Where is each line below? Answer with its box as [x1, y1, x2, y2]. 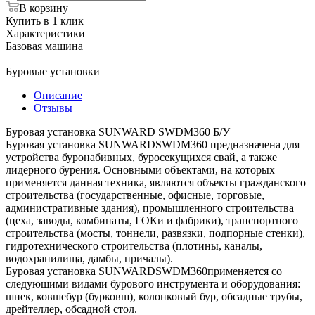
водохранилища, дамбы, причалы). [6, 252, 173, 264]
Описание [34, 89, 82, 101]
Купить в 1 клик [6, 14, 84, 27]
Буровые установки [6, 65, 100, 77]
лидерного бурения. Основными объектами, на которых [6, 163, 275, 176]
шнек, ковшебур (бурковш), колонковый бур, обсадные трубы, [6, 290, 302, 302]
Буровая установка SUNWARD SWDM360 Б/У [6, 125, 230, 138]
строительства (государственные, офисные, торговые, [6, 188, 264, 201]
